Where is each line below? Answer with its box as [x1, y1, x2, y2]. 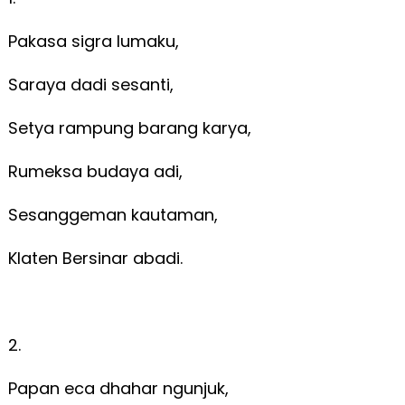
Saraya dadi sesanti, [7, 72, 174, 96]
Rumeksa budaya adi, [7, 159, 187, 183]
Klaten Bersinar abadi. [7, 246, 187, 269]
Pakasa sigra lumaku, [7, 29, 184, 52]
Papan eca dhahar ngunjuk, [7, 376, 233, 400]
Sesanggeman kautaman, [7, 202, 222, 226]
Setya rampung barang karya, [7, 116, 256, 139]
